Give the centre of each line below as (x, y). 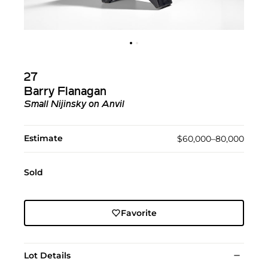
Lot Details (47, 255)
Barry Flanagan (65, 92)
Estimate (43, 138)
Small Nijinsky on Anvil (74, 105)
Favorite (138, 213)
